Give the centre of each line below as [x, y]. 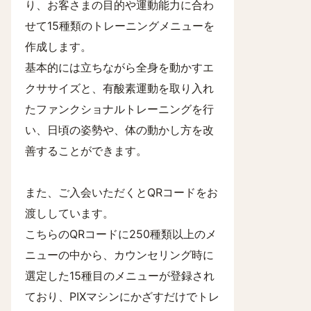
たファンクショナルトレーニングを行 [119, 109]
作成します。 [58, 47]
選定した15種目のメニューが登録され [120, 276]
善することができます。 [86, 151]
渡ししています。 [69, 213]
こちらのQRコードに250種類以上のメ [121, 234]
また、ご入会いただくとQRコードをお [121, 192]
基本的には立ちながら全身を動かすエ [119, 67]
